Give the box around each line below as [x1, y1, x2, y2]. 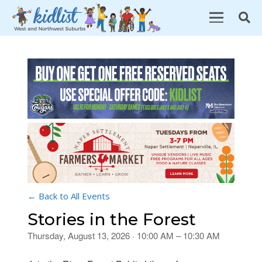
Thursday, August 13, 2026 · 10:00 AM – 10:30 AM [27, 229, 220, 242]
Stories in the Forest [27, 209, 196, 230]
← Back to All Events [27, 190, 110, 202]
